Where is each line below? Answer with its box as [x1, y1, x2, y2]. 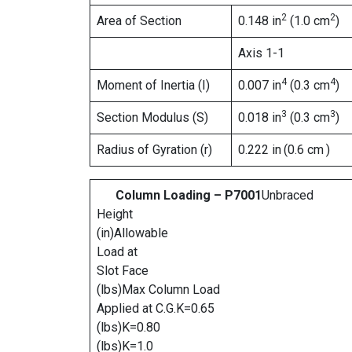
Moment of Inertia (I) [97, 78, 210, 93]
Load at [97, 244, 137, 259]
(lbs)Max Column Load [97, 282, 220, 297]
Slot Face [97, 263, 148, 278]
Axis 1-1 [238, 46, 284, 60]
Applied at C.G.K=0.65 [97, 301, 214, 316]
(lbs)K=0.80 [97, 320, 160, 335]
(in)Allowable [97, 225, 168, 240]
